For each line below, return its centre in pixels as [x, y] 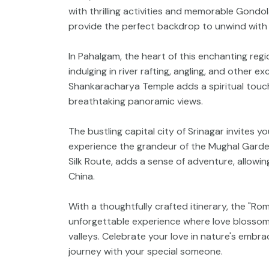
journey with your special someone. [146, 251]
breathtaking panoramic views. [136, 101]
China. [82, 176]
